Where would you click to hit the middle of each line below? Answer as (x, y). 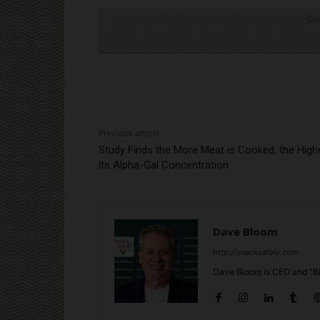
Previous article (129, 133)
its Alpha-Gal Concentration (164, 165)
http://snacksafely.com (256, 252)
